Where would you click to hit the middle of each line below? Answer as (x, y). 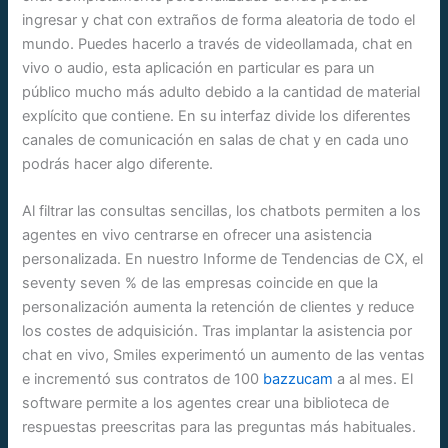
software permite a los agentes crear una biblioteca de (206, 403)
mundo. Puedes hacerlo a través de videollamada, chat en (218, 43)
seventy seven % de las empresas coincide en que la (200, 283)
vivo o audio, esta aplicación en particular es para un (199, 67)
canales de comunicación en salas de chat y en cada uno (216, 139)
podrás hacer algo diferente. (118, 163)
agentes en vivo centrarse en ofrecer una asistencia (197, 235)
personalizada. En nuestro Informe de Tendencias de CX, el (223, 259)
